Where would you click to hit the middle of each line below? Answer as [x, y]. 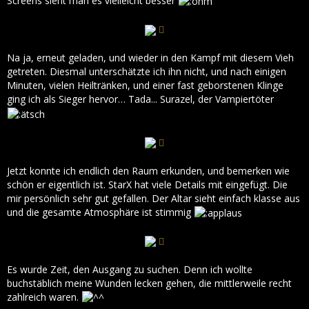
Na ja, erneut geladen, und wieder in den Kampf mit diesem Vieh [150, 58]
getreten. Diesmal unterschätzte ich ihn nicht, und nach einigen [147, 72]
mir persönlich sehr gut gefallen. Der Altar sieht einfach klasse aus [153, 198]
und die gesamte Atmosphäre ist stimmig [100, 212]
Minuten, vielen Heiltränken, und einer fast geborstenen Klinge [145, 86]
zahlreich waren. [44, 297]
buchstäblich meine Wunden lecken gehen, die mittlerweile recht [149, 283]
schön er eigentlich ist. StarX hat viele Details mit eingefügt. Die [147, 184]
